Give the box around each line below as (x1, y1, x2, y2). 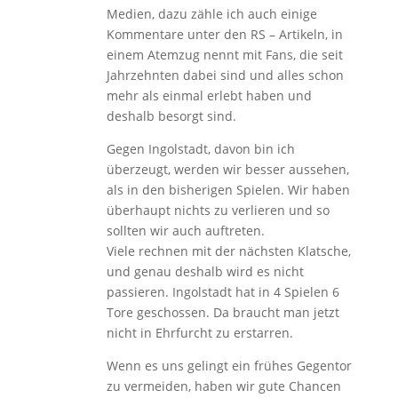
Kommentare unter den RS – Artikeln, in (106, 25, 343, 43)
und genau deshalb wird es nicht (106, 262, 304, 280)
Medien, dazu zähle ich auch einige (106, 4, 317, 22)
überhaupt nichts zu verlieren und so (106, 201, 330, 219)
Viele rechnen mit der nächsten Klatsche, (106, 242, 351, 259)
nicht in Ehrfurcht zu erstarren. (106, 323, 293, 341)
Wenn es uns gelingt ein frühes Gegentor (106, 356, 352, 374)
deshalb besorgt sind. (106, 107, 236, 124)
